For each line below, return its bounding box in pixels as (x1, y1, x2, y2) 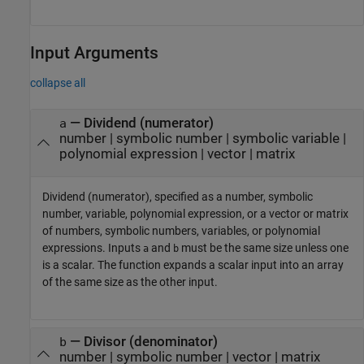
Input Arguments (30, 43, 158, 63)
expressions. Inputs (42, 240, 143, 254)
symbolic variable (232, 130, 340, 146)
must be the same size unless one (179, 240, 349, 254)
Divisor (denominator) (83, 333, 218, 349)
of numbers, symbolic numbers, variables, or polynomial (42, 223, 320, 237)
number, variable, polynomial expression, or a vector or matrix (42, 206, 349, 220)
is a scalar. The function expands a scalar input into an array (42, 258, 344, 271)
